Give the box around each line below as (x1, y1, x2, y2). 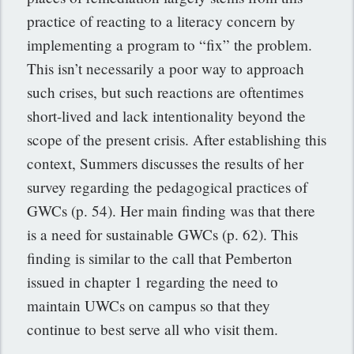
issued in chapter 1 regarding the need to (27, 272, 279, 292)
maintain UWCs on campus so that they (27, 296, 271, 316)
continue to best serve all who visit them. (27, 319, 279, 340)
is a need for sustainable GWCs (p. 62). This (27, 224, 299, 245)
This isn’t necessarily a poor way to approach (27, 58, 305, 79)
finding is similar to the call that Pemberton (27, 248, 293, 269)
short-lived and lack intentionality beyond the (27, 106, 307, 126)
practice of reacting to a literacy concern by (27, 11, 296, 32)
